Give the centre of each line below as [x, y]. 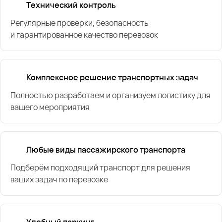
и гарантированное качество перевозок [84, 34]
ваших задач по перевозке [59, 179]
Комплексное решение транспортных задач [112, 77]
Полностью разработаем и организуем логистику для [111, 95]
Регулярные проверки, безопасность [80, 23]
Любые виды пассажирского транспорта [106, 149]
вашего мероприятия [50, 107]
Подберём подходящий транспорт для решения [100, 167]
